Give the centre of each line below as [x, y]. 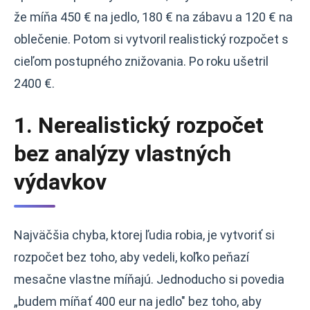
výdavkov [60, 182]
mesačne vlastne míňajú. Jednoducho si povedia [149, 279]
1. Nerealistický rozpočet [139, 125]
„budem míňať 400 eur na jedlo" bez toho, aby [138, 301]
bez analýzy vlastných [122, 154]
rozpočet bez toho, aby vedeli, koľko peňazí [131, 257]
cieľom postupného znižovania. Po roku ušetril [141, 61]
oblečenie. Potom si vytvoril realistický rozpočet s [151, 39]
